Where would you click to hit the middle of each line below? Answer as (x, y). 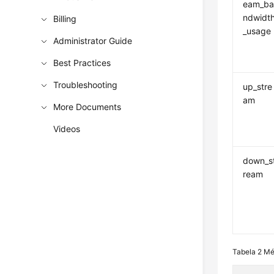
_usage (257, 31)
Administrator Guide (93, 41)
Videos (67, 129)
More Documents (87, 107)
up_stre (258, 87)
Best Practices (82, 63)
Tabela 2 (248, 252)
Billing (65, 19)
